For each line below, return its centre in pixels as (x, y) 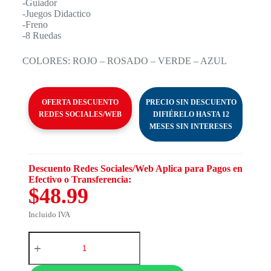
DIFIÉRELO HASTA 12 (191, 114)
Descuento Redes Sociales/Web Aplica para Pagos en (135, 168)
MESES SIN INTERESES (191, 126)
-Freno (35, 24)
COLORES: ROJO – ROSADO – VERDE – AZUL (124, 60)
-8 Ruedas (41, 35)
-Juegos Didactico (56, 13)
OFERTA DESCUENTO (80, 102)
